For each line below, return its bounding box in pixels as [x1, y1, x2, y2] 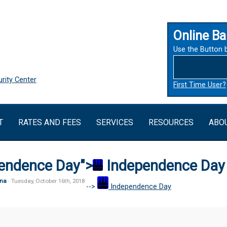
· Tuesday [8, 177, 33, 184]
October [35, 177, 57, 184]
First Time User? [173, 80, 226, 89]
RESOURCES [148, 117, 194, 127]
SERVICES [96, 117, 133, 127]
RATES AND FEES [18, 117, 81, 127]
